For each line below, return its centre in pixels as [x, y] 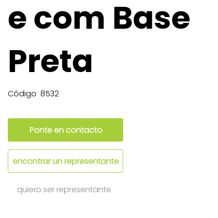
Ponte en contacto [66, 130]
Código [22, 93]
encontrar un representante [66, 161]
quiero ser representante [64, 189]
